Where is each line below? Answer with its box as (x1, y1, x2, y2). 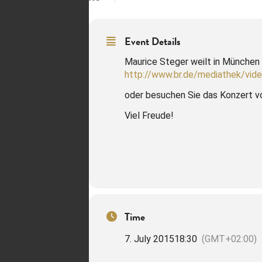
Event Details (125, 33, 181, 49)
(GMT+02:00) (202, 233, 257, 244)
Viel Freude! (125, 110, 174, 121)
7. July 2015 (125, 233, 174, 244)
